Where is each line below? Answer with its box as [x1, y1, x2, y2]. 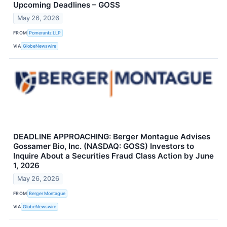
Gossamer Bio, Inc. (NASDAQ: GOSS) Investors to [13, 141, 194, 151]
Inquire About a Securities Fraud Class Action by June [13, 150, 214, 161]
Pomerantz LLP [29, 30, 61, 36]
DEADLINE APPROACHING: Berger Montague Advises [13, 131, 210, 141]
